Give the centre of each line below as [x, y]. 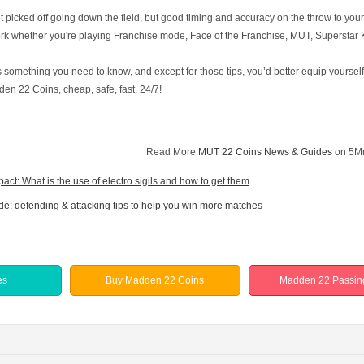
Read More [172, 152]
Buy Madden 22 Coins [155, 281]
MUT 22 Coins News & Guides [265, 152]
